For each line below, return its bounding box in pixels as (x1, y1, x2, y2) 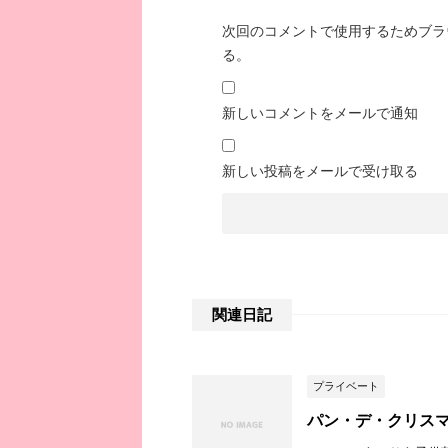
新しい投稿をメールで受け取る (222, 163, 418, 180)
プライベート (313, 380, 379, 393)
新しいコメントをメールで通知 (222, 105, 418, 122)
